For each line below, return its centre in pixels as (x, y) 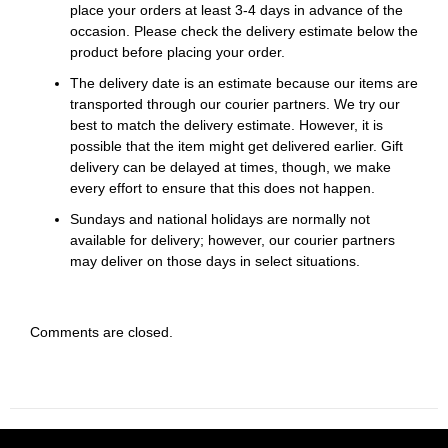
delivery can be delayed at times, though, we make (230, 167)
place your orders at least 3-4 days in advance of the (236, 10)
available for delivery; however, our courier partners (232, 240)
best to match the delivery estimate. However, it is (226, 125)
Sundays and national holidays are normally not (220, 219)
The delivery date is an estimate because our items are (244, 83)
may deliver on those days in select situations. (215, 261)
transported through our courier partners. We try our (235, 104)
